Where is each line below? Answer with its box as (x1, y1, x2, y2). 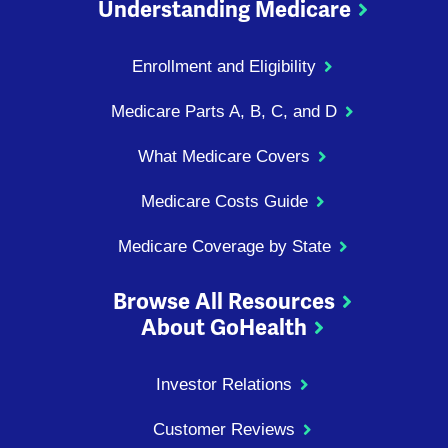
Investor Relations (156, 375, 292, 395)
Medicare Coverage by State (117, 237, 331, 257)
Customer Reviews (153, 420, 295, 440)
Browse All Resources (113, 288, 335, 316)
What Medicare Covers (138, 147, 310, 167)
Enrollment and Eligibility (132, 57, 316, 77)
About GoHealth (141, 314, 307, 342)
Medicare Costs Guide (140, 192, 308, 212)
